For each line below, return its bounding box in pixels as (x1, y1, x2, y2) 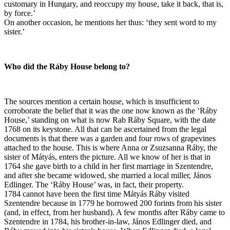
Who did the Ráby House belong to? (4, 62, 130, 71)
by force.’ (4, 9, 35, 17)
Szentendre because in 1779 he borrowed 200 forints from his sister (4, 199, 222, 207)
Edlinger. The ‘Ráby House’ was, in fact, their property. (4, 180, 184, 189)
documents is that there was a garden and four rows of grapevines (4, 134, 216, 143)
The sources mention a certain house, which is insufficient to (4, 97, 199, 106)
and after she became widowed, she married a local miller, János (4, 171, 211, 180)
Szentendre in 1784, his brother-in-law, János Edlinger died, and (4, 217, 212, 226)
